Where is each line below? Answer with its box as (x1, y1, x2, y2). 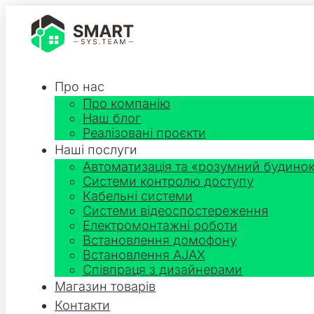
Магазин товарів (55, 279, 156, 294)
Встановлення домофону (83, 233, 237, 247)
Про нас (55, 79, 104, 94)
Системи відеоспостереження (83, 203, 268, 218)
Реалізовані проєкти (83, 125, 206, 140)
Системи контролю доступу (83, 174, 254, 189)
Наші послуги (55, 142, 137, 157)
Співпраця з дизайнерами (83, 262, 243, 277)
